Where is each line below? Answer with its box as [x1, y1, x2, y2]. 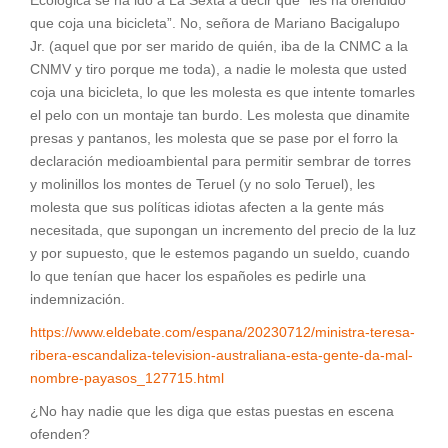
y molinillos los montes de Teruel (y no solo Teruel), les [30, 176, 375, 193]
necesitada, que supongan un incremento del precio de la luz [30, 222, 416, 239]
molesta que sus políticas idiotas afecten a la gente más [30, 199, 384, 216]
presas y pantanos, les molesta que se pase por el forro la [30, 130, 398, 147]
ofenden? [30, 426, 90, 443]
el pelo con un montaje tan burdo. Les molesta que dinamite [30, 107, 410, 124]
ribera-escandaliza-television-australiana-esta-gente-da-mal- [30, 347, 413, 364]
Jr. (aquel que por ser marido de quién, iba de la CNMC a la [30, 38, 408, 55]
